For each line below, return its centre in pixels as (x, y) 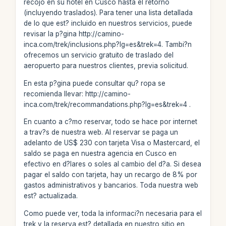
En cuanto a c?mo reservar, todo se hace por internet (110, 122)
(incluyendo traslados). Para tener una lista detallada (108, 13)
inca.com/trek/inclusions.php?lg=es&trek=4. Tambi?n (107, 44)
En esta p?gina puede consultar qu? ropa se (94, 83)
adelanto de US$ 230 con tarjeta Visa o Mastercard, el (111, 143)
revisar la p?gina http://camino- (74, 34)
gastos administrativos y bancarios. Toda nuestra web (111, 185)
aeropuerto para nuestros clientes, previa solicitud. (106, 66)
